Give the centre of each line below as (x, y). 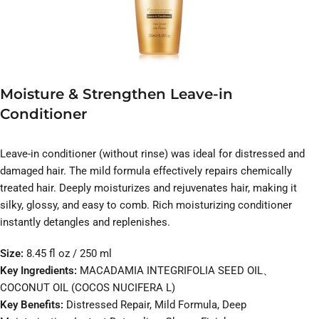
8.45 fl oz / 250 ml (69, 254)
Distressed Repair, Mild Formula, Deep (155, 305)
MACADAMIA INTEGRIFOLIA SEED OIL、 (177, 271)
